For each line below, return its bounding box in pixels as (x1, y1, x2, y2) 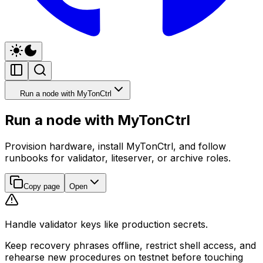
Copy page (23, 181, 60, 191)
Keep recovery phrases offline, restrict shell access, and (5, 239, 256, 251)
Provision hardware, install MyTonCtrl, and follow (5, 140, 226, 152)
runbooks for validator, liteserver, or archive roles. (5, 151, 231, 164)
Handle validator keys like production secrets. (5, 218, 208, 230)
